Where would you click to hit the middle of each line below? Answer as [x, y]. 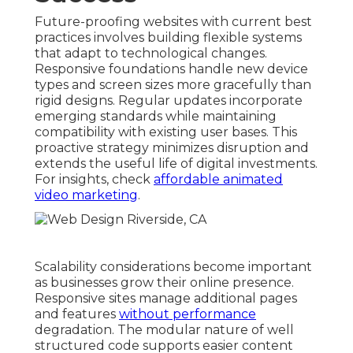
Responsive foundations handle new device [171, 69]
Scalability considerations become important [173, 266]
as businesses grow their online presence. [164, 282]
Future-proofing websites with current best [173, 21]
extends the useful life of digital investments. [176, 163]
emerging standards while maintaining [156, 116]
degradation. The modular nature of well [164, 329]
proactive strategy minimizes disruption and [172, 147]
